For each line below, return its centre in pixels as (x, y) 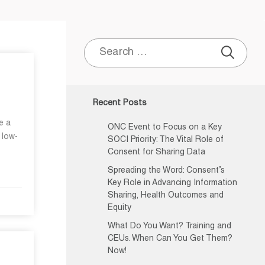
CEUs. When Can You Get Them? (170, 239)
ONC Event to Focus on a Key (165, 128)
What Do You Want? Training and (169, 227)
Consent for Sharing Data (156, 153)
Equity (119, 208)
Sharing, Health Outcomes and (166, 196)
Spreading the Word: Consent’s (166, 171)
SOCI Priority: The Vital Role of (166, 140)
